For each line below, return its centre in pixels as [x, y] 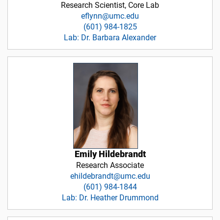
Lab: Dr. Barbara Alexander [110, 37]
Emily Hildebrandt [110, 154]
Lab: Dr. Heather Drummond [110, 197]
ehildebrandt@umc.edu [110, 176]
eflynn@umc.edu [110, 16]
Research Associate [110, 165]
